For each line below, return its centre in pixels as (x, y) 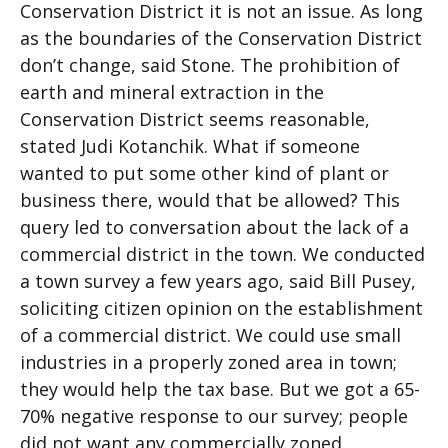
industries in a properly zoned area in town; (208, 362)
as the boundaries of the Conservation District (221, 38)
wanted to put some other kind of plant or (204, 173)
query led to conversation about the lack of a (214, 227)
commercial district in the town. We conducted (222, 254)
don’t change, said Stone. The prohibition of (210, 65)
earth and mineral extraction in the (172, 92)
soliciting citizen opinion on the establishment (221, 308)
